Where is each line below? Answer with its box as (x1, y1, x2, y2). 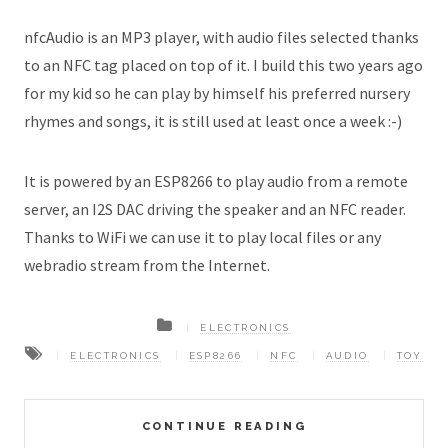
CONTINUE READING (141, 419, 307, 434)
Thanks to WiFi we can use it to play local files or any (24, 227, 381, 248)
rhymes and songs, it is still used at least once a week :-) (24, 111, 402, 132)
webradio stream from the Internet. (24, 255, 270, 276)
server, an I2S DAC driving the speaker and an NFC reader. (24, 199, 406, 220)
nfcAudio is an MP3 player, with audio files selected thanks (24, 27, 419, 48)
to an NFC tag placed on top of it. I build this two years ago (24, 55, 423, 76)
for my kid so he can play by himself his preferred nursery (24, 83, 410, 104)
